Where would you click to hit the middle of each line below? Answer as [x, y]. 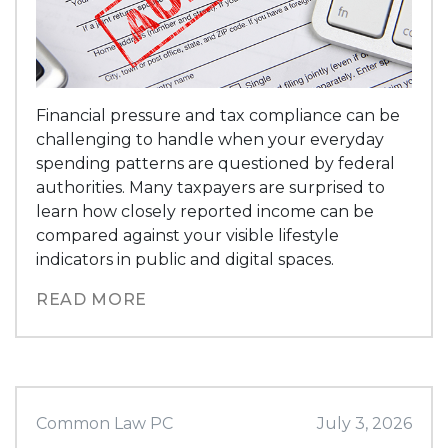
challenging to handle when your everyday [210, 139]
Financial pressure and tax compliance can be [218, 115]
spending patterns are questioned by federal [216, 163]
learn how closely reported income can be [205, 211]
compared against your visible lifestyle [188, 235]
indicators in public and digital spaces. [185, 259]
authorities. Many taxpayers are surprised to [211, 187]
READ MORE [91, 299]
